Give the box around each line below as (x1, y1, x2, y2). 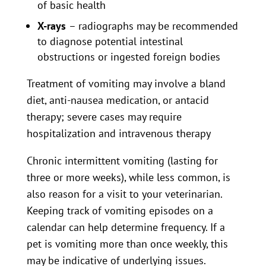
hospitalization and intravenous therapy (26, 126, 211, 140)
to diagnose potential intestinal (37, 34, 183, 48)
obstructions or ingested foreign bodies (37, 50, 220, 64)
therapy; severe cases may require (26, 110, 182, 123)
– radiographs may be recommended (68, 19, 238, 33)
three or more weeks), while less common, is (26, 170, 230, 184)
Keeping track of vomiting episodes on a (26, 204, 213, 217)
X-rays (37, 19, 69, 33)
